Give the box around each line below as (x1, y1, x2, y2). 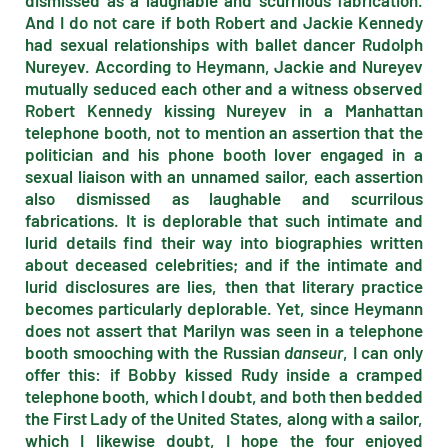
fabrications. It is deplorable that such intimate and (25, 210, 423, 230)
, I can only (343, 342, 423, 362)
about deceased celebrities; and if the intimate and (25, 254, 423, 274)
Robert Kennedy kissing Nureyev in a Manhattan (25, 100, 423, 120)
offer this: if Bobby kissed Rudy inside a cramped (25, 364, 423, 384)
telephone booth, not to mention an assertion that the (25, 122, 423, 142)
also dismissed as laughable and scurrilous (25, 188, 423, 208)
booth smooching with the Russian (25, 342, 285, 362)
